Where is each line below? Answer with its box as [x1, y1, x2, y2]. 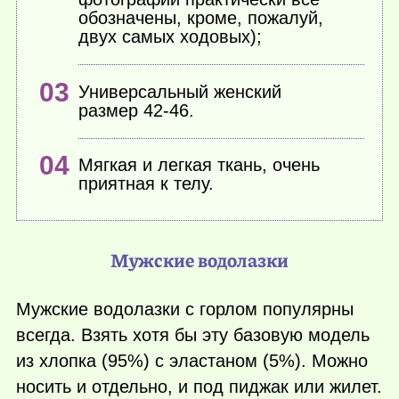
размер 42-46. [78, 100, 195, 120]
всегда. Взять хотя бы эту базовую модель [16, 325, 370, 346]
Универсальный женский [78, 81, 282, 102]
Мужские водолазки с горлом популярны [16, 299, 354, 320]
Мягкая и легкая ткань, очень [78, 155, 321, 175]
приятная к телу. [78, 174, 215, 194]
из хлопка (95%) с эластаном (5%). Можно [16, 351, 368, 371]
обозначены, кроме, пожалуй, [78, 8, 324, 28]
